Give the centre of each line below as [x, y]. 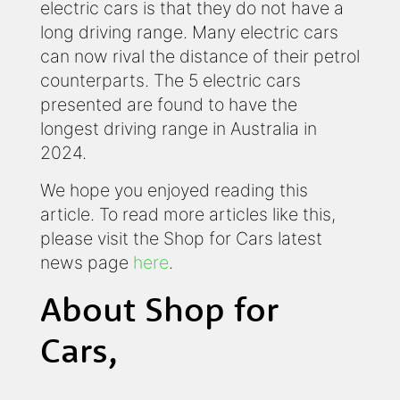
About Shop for [159, 309]
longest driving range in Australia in [179, 129]
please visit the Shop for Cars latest [181, 239]
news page [87, 263]
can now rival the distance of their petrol [200, 57]
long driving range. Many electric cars [189, 33]
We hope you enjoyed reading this [174, 191]
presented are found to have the [169, 105]
